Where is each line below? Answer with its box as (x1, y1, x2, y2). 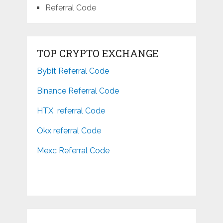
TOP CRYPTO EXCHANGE (36, 47, 158, 60)
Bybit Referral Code (36, 66, 109, 76)
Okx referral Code (36, 126, 101, 136)
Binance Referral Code (36, 86, 119, 96)
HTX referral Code (36, 106, 105, 116)
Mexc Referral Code (36, 146, 110, 156)
